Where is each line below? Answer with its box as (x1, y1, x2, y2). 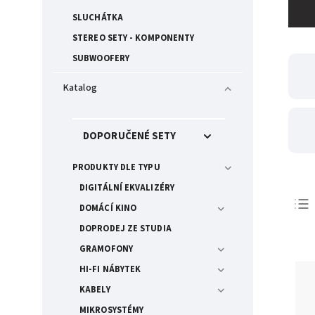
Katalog (63, 81, 97, 95)
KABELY (79, 283, 110, 296)
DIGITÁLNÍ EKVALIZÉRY (79, 181, 174, 194)
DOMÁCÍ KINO (79, 201, 137, 214)
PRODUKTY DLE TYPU (72, 160, 160, 174)
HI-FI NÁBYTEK (79, 262, 141, 276)
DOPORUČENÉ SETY (83, 128, 176, 143)
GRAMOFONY (79, 242, 133, 255)
